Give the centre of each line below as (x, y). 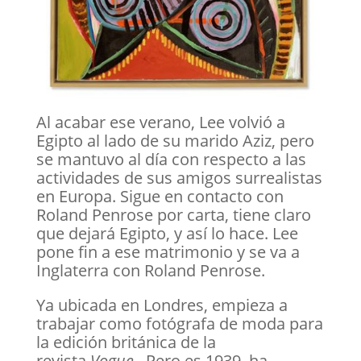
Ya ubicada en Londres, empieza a (162, 305)
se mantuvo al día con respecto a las (171, 159)
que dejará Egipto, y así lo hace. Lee (167, 233)
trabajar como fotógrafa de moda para (179, 324)
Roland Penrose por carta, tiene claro (173, 215)
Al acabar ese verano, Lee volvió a (160, 122)
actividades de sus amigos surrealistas (179, 178)
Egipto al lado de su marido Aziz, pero (175, 141)
